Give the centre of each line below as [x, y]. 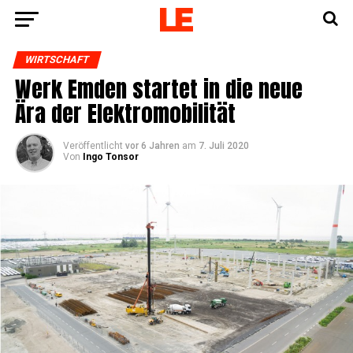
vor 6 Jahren [152, 146]
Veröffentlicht [93, 146]
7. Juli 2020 [223, 146]
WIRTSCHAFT [57, 59]
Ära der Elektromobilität [125, 113]
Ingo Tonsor [110, 157]
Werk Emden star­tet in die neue [158, 89]
